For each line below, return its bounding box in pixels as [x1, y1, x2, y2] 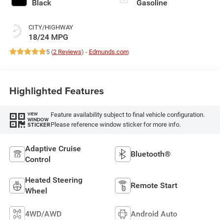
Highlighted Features [9, 83, 104, 98]
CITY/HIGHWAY [28, 23, 73, 31]
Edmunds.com [88, 48, 129, 55]
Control [25, 154, 51, 164]
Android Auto [131, 209, 177, 219]
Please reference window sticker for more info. [50, 120, 181, 128]
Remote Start [131, 180, 177, 190]
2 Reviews [53, 48, 82, 55]
